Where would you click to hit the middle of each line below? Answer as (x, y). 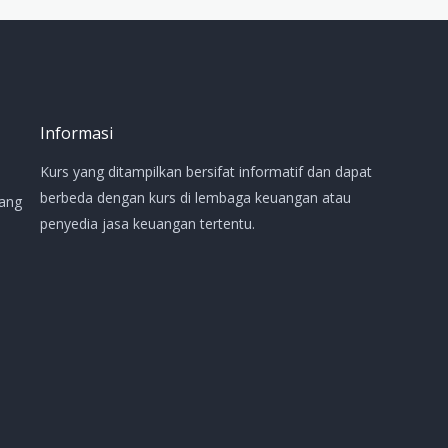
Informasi (76, 133)
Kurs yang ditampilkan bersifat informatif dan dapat (206, 172)
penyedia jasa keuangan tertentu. (147, 224)
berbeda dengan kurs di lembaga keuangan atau (195, 198)
